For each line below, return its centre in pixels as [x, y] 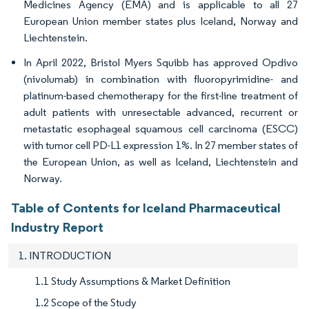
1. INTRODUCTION [65, 255]
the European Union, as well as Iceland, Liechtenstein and [161, 161]
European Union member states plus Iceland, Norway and [161, 21]
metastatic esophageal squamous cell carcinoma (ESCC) [161, 128]
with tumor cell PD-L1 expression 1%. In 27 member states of [161, 145]
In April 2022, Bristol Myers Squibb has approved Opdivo [161, 62]
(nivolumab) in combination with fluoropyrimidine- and [161, 79]
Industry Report [57, 227]
